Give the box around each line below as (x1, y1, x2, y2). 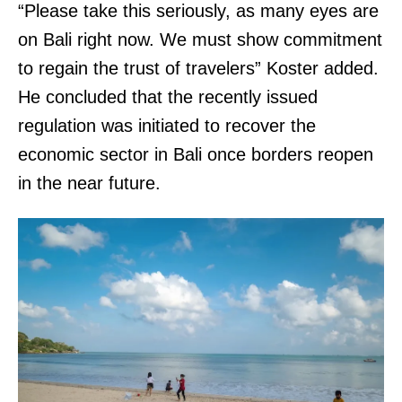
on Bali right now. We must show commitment (18, 30, 382, 50)
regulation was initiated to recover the (18, 116, 316, 136)
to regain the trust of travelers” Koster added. (18, 58, 379, 79)
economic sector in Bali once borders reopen (18, 144, 373, 165)
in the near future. (18, 173, 161, 194)
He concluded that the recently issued (18, 87, 318, 108)
